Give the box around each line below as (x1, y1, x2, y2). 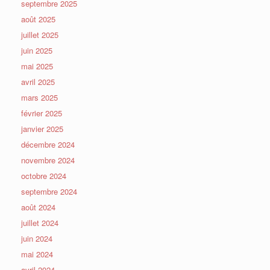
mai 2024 (21, 248, 53, 260)
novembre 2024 (21, 154, 75, 166)
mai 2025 (21, 60, 53, 72)
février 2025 (21, 107, 62, 119)
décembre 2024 (21, 138, 75, 150)
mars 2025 (21, 91, 58, 103)
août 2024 (21, 201, 55, 213)
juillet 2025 (21, 28, 58, 40)
